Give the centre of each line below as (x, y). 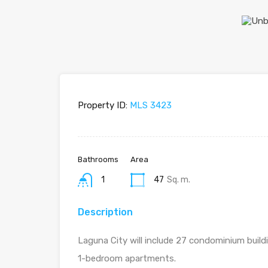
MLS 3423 (150, 105)
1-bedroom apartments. (127, 258)
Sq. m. (179, 180)
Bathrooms (98, 159)
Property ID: (103, 105)
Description (105, 212)
